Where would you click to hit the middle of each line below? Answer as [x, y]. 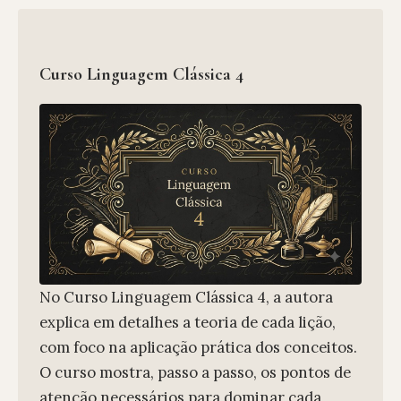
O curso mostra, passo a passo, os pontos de [195, 373]
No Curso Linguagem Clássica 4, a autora [186, 298]
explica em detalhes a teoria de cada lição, [188, 323]
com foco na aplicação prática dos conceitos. [198, 348]
